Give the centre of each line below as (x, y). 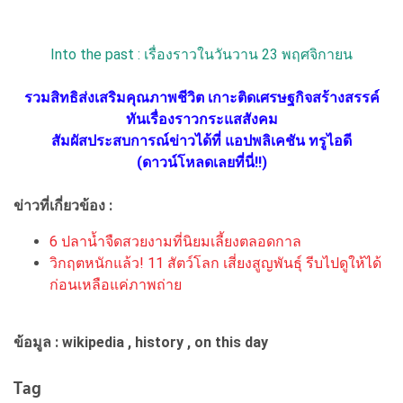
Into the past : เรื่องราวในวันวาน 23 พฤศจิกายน (201, 54)
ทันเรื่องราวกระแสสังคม (201, 119)
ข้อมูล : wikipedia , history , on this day (141, 342)
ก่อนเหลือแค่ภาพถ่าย (116, 284)
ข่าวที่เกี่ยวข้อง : (65, 205)
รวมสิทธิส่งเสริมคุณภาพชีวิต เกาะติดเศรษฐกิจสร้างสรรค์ (201, 97)
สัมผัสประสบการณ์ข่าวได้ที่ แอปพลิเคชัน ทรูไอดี (201, 140)
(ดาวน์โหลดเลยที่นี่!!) (201, 162)
